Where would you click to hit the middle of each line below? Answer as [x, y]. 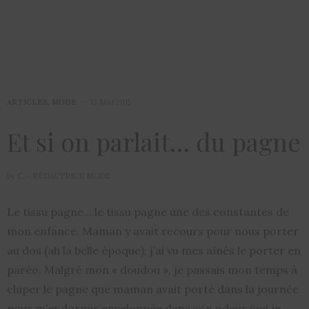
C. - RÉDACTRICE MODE [64, 176]
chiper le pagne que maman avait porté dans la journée [153, 289]
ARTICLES [27, 102]
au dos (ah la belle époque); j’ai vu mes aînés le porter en [154, 251]
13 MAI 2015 [111, 102]
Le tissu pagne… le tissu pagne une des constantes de [148, 212]
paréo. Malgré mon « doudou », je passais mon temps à [152, 270]
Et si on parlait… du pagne [154, 142]
